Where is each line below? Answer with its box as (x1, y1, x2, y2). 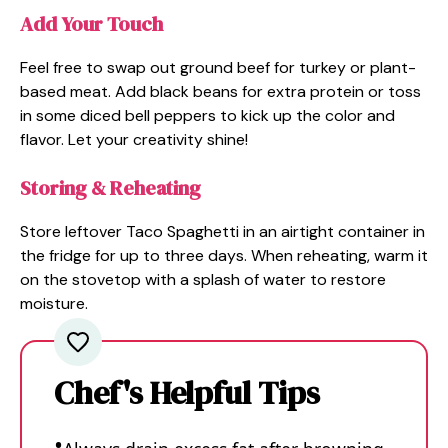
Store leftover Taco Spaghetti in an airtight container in (20, 221, 425, 243)
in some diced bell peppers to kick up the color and (20, 105, 395, 127)
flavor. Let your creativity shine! (20, 129, 248, 151)
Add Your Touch (20, 10, 163, 39)
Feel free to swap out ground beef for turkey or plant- (20, 57, 416, 79)
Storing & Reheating (20, 174, 201, 203)
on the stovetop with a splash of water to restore (20, 269, 386, 291)
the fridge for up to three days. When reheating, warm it (20, 245, 428, 267)
